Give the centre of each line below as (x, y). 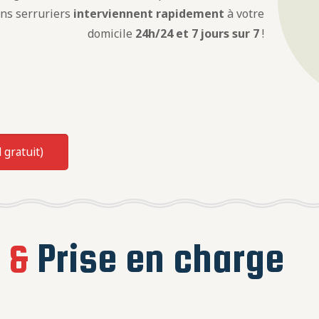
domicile (110, 33)
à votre (245, 13)
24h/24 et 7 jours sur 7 (196, 33)
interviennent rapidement (149, 13)
